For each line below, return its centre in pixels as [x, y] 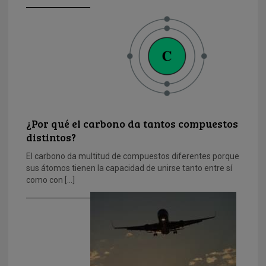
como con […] [50, 180]
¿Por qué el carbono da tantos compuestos [132, 124]
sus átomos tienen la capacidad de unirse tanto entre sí [129, 168]
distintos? [51, 137]
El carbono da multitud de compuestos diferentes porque [133, 156]
